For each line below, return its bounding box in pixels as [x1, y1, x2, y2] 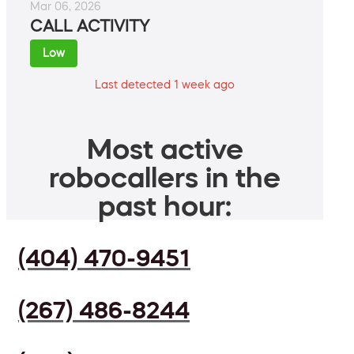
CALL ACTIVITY [30, 18, 149, 35]
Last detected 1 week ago [95, 79, 235, 91]
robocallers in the [49, 163, 281, 192]
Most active [86, 134, 243, 164]
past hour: [98, 191, 232, 220]
